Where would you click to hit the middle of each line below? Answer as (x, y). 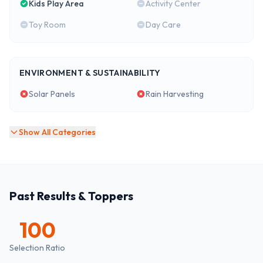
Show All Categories (57, 132)
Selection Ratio (37, 248)
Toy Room (47, 25)
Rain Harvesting (175, 94)
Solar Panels (52, 94)
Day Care (163, 25)
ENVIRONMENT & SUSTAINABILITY (90, 73)
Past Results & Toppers (71, 196)
